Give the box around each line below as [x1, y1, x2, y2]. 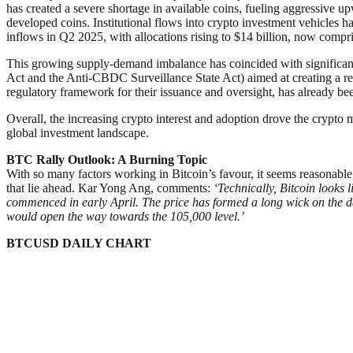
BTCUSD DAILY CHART [6, 236, 151, 250]
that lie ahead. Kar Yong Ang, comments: [6, 180, 214, 195]
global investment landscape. [6, 125, 149, 139]
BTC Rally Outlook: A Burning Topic [6, 152, 207, 166]
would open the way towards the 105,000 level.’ [6, 209, 244, 223]
